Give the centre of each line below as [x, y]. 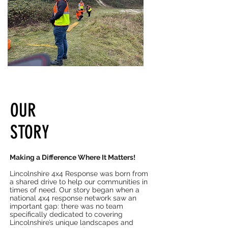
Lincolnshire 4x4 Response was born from [79, 174]
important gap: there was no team [66, 206]
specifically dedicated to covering [66, 214]
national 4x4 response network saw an [73, 198]
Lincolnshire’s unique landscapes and [72, 222]
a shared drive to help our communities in [79, 182]
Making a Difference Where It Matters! [73, 157]
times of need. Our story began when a [75, 190]
